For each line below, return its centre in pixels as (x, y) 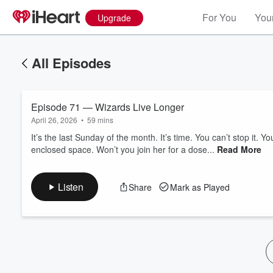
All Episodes (71, 63)
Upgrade (114, 18)
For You (219, 17)
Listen (71, 187)
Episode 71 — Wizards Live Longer (108, 107)
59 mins (100, 120)
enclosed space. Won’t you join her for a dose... (124, 149)
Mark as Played (200, 187)
